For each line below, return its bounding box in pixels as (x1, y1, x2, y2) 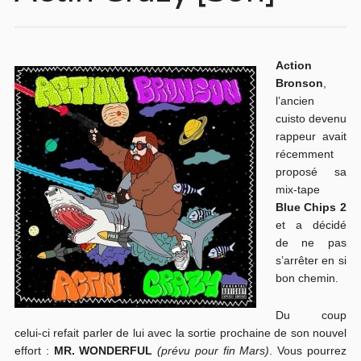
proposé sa (275, 165, 347, 178)
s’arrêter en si (275, 254, 347, 267)
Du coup (275, 309, 347, 322)
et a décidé (275, 218, 347, 231)
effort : (14, 344, 54, 357)
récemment (275, 147, 334, 160)
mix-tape (275, 183, 320, 196)
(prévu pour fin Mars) (157, 344, 270, 357)
